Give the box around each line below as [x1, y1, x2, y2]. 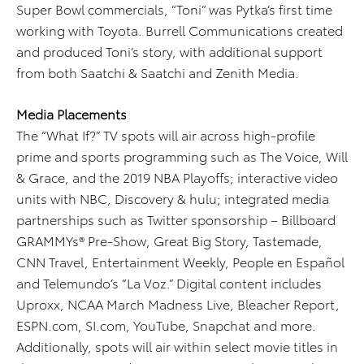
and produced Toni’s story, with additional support [16, 41, 323, 61]
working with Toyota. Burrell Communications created [16, 20, 343, 40]
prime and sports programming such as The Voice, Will [16, 146, 348, 166]
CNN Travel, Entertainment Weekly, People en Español [16, 252, 344, 271]
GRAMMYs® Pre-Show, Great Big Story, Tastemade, [16, 231, 323, 250]
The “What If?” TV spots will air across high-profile [16, 125, 315, 145]
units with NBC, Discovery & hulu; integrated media [16, 188, 329, 208]
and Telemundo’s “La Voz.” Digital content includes [16, 273, 322, 292]
